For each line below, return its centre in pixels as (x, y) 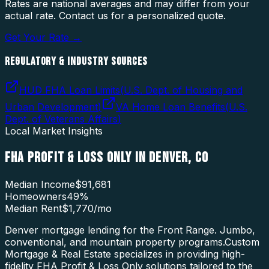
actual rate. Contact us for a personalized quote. (115, 15)
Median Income (40, 185)
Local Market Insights (54, 131)
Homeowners (36, 197)
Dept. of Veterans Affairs (61, 119)
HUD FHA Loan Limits (70, 90)
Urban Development (51, 107)
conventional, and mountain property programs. (115, 242)
